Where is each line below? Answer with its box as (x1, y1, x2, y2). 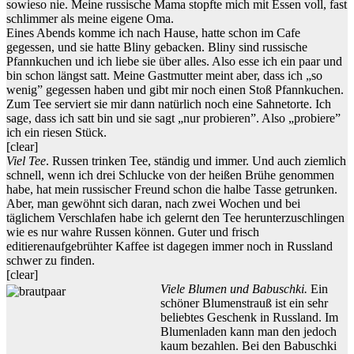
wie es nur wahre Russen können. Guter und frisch (6, 225, 259, 239)
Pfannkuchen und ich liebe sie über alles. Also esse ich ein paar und (6, 55, 342, 69)
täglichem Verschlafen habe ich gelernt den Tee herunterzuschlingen (6, 211, 345, 225)
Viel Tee (6, 154, 46, 168)
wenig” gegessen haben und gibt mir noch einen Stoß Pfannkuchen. (6, 83, 344, 97)
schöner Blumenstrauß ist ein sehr (160, 296, 328, 311)
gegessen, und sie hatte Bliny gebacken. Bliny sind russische (6, 40, 307, 55)
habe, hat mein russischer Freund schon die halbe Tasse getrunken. (6, 183, 337, 197)
